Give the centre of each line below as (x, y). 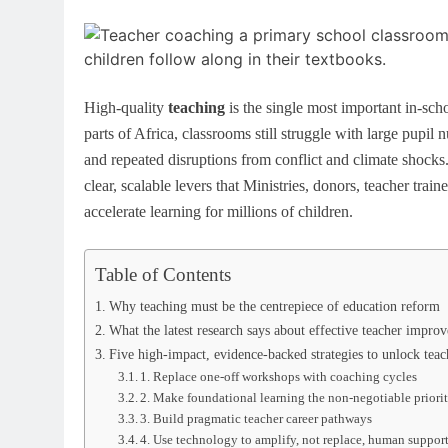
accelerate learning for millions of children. (218, 211)
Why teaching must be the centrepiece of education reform (274, 306)
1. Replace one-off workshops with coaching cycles (279, 376)
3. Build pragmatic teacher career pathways (256, 418)
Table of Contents (163, 274)
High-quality (126, 107)
